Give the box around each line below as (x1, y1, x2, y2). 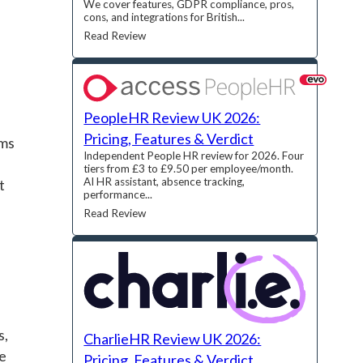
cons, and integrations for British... (83, 11, 246, 24)
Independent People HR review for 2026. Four (83, 149, 305, 163)
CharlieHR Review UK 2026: (83, 330, 262, 348)
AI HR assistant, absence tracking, (83, 175, 246, 189)
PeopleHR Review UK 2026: (83, 109, 261, 127)
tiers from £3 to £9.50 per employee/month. (83, 162, 294, 176)
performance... (83, 188, 153, 202)
